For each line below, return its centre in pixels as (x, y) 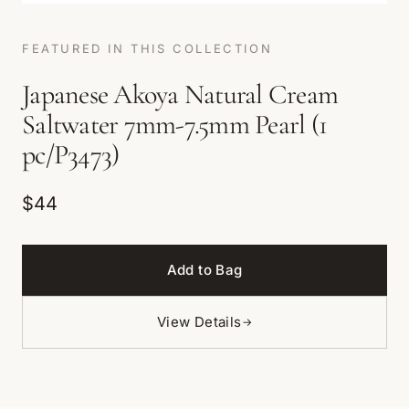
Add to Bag (204, 269)
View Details (199, 321)
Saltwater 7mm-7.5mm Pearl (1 (174, 124)
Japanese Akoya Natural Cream (180, 94)
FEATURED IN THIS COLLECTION (147, 48)
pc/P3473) (71, 154)
